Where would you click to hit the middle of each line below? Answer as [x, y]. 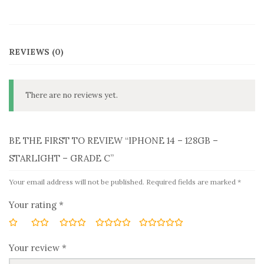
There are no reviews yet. [72, 95]
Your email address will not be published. [77, 182]
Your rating [34, 205]
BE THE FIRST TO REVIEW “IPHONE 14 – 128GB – [113, 141]
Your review [35, 248]
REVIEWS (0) [36, 52]
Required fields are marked [192, 182]
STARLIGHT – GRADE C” [61, 158]
